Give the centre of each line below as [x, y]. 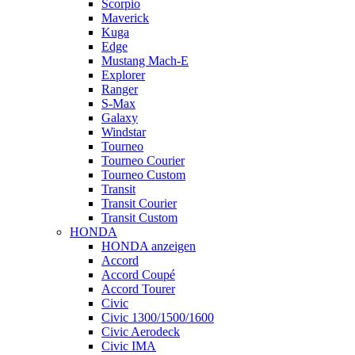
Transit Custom [139, 217]
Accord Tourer [138, 288]
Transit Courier [139, 203]
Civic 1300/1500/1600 [158, 317]
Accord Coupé [138, 274]
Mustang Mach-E [145, 60]
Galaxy [120, 117]
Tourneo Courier [143, 160]
